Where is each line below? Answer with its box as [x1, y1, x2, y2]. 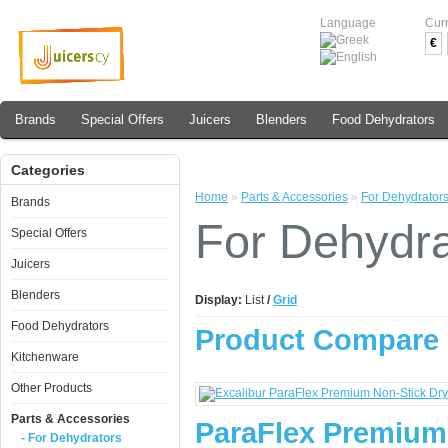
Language [320, 16, 376, 30]
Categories [11, 162, 85, 178]
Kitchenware [11, 350, 79, 364]
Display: [195, 293, 242, 307]
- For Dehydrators [21, 431, 122, 445]
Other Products [11, 381, 92, 395]
